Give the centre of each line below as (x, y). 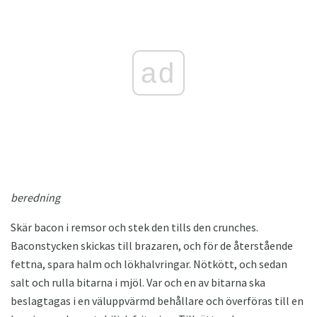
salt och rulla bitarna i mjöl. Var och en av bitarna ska (138, 282)
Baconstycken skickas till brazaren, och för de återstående (152, 245)
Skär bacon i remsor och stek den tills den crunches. (134, 227)
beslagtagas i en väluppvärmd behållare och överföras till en (157, 300)
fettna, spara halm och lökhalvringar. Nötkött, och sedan (149, 264)
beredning (35, 197)
